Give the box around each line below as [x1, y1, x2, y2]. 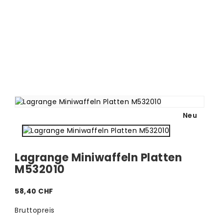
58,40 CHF [15, 186, 53, 196]
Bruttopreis [15, 205, 55, 215]
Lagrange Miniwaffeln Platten [15, 150, 182, 165]
